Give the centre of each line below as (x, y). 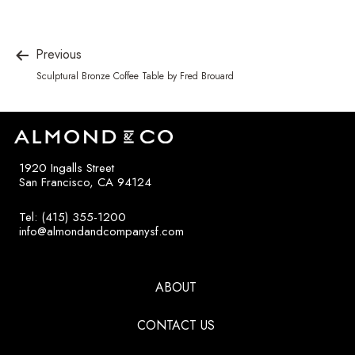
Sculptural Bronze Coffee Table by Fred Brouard (135, 76)
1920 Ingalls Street (67, 168)
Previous (57, 54)
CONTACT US (176, 325)
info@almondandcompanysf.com (101, 231)
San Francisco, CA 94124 (85, 182)
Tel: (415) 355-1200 (73, 217)
